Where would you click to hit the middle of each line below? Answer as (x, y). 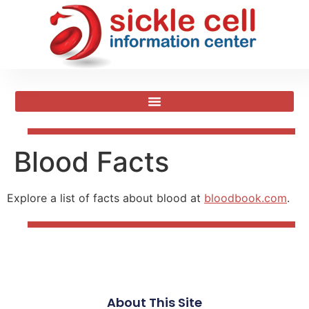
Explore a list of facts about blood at (106, 198)
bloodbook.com (246, 198)
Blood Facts (91, 162)
